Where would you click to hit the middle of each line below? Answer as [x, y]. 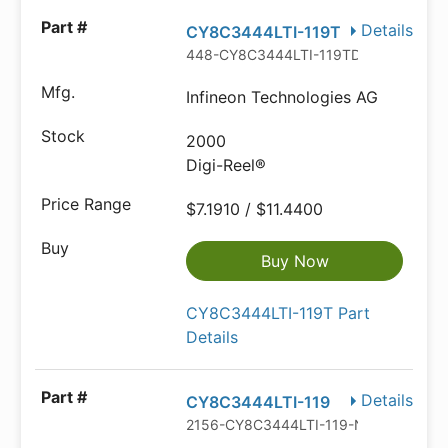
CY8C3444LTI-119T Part [278, 313]
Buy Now [294, 261]
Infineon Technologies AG [282, 97]
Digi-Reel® [226, 165]
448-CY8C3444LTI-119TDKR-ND [296, 54]
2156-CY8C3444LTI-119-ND [281, 424]
